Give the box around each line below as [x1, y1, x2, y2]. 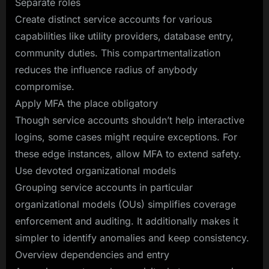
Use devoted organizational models [15, 164, 176, 177]
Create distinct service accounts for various [15, 13, 212, 25]
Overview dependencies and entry [15, 248, 169, 261]
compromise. [15, 80, 74, 92]
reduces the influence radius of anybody [15, 63, 198, 76]
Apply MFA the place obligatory [15, 97, 158, 109]
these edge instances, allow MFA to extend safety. [15, 147, 241, 160]
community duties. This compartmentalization [15, 46, 220, 59]
